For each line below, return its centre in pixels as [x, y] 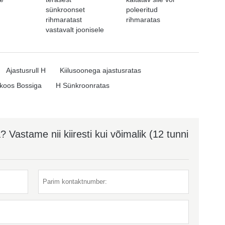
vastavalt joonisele [75, 29]
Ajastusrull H [26, 70]
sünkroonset [66, 9]
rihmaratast [64, 19]
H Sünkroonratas [82, 85]
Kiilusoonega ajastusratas [100, 70]
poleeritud [142, 9]
